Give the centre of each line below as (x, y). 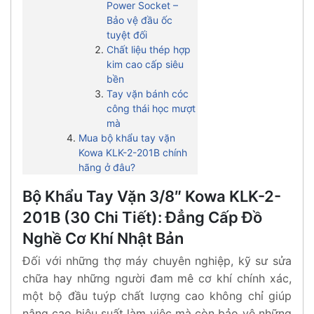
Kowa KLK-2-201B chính (133, 152)
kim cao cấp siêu (145, 64)
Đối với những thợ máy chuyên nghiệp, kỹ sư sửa (157, 260)
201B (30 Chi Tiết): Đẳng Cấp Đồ (142, 217)
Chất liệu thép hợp (149, 49)
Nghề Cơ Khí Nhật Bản (103, 238)
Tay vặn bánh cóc (148, 93)
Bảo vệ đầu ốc (139, 20)
